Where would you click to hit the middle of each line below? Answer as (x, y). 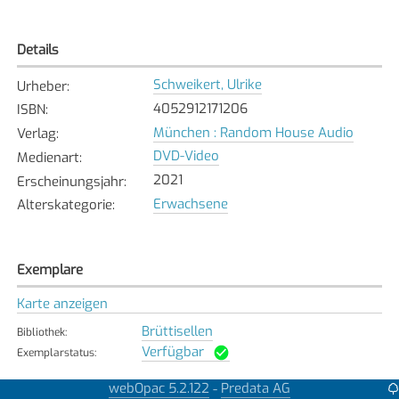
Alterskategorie (64, 205)
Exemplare (49, 269)
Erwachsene (190, 204)
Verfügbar (172, 351)
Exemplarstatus (55, 352)
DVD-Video (186, 156)
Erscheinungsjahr (70, 181)
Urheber (41, 86)
